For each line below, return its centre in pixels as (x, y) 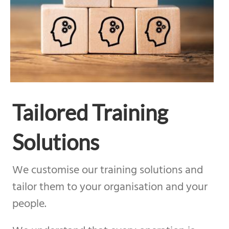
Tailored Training (90, 112)
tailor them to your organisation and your (110, 187)
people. (29, 204)
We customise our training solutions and (107, 170)
